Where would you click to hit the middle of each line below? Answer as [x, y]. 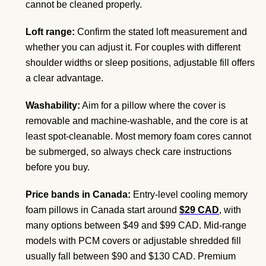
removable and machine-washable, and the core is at [137, 121]
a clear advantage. [64, 78]
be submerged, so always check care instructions [129, 151]
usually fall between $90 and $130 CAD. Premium [131, 256]
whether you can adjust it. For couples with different [133, 47]
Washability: [53, 105]
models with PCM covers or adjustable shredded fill [133, 240]
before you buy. [58, 167]
